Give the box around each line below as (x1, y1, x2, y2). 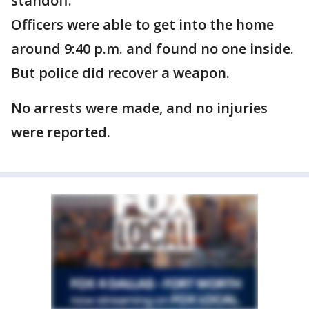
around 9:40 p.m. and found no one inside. (11, 39, 294, 58)
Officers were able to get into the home (11, 15, 274, 34)
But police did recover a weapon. (11, 63, 230, 82)
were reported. (11, 123, 110, 141)
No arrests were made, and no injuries (11, 99, 268, 117)
